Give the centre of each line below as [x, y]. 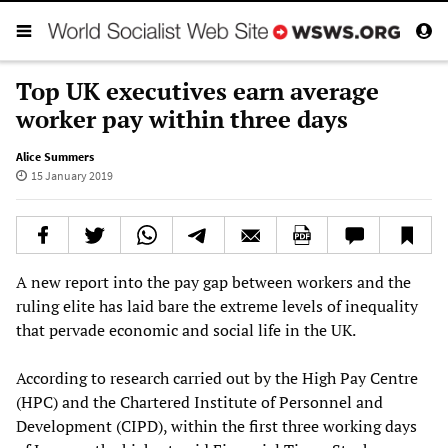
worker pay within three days [182, 118]
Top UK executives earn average [197, 90]
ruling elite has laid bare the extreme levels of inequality [217, 305]
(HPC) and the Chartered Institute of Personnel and [199, 401]
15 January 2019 [71, 175]
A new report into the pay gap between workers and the [213, 281]
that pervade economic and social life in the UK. [186, 329]
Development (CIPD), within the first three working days [216, 425]
